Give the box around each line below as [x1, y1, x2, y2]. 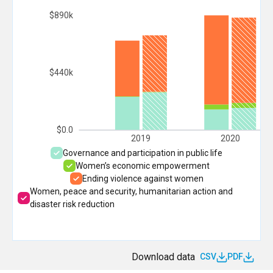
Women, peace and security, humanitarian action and [30, 186, 233, 196]
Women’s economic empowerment [76, 160, 210, 171]
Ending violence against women [82, 173, 204, 183]
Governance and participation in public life [63, 147, 222, 158]
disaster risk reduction [30, 199, 115, 209]
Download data [132, 250, 195, 263]
